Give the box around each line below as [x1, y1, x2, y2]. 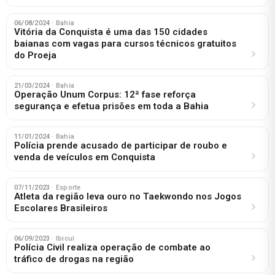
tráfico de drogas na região [14, 253, 134, 265]
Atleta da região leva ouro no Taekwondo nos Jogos [14, 190, 241, 202]
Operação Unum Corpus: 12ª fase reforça [14, 88, 196, 100]
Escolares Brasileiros [14, 202, 107, 214]
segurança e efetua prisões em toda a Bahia [14, 100, 209, 112]
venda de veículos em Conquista [14, 151, 155, 163]
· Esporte [52, 183, 81, 192]
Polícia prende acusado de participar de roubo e [14, 139, 227, 151]
